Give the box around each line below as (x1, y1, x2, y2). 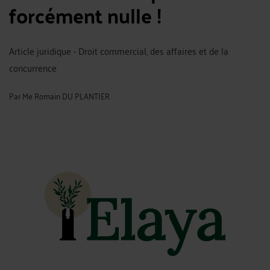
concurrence (9, 59, 57, 76)
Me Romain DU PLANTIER (22, 87, 110, 103)
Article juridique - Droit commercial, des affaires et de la (9, 42, 228, 59)
